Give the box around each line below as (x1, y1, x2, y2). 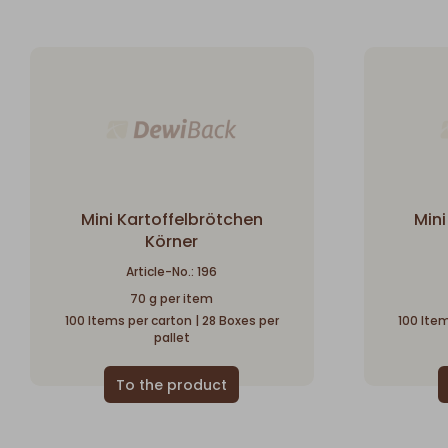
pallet (153, 328, 190, 346)
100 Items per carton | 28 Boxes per (64, 311, 279, 329)
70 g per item (130, 289, 214, 307)
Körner (145, 229, 199, 253)
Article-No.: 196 (126, 262, 218, 280)
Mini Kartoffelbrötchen (80, 207, 263, 231)
